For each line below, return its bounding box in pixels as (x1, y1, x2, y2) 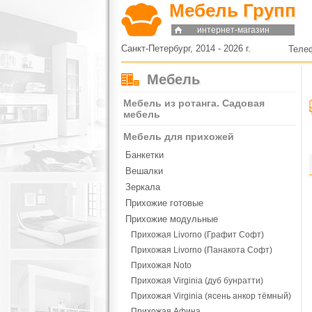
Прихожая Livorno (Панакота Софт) (131, 245, 272, 255)
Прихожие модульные (125, 214, 218, 224)
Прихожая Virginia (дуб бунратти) (131, 276, 263, 286)
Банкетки (125, 150, 164, 160)
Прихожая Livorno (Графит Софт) (131, 230, 264, 240)
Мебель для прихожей (123, 131, 234, 142)
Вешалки (125, 166, 163, 176)
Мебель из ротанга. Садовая (123, 97, 265, 109)
